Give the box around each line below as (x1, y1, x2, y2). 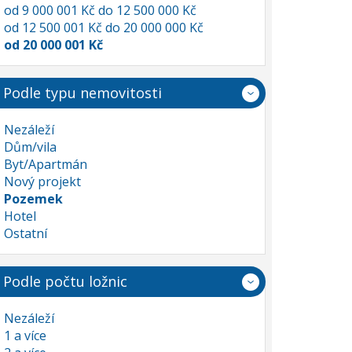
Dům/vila (4, 138, 57, 156)
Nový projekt (4, 173, 81, 190)
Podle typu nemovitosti (3, 83, 162, 102)
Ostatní (4, 225, 47, 242)
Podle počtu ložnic (3, 272, 127, 291)
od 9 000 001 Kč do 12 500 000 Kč (4, 2, 196, 19)
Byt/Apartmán (4, 156, 87, 173)
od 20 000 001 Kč (4, 36, 103, 53)
